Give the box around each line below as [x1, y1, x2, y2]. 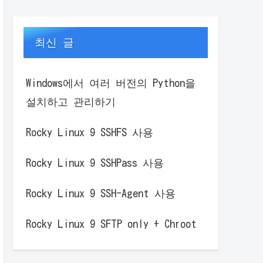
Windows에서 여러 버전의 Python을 [26, 77, 195, 89]
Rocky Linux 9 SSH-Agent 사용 [26, 188, 176, 199]
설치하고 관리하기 [26, 96, 116, 107]
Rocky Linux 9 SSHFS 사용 [26, 127, 153, 138]
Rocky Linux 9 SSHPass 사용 [26, 157, 164, 168]
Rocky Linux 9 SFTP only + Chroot [26, 218, 197, 230]
